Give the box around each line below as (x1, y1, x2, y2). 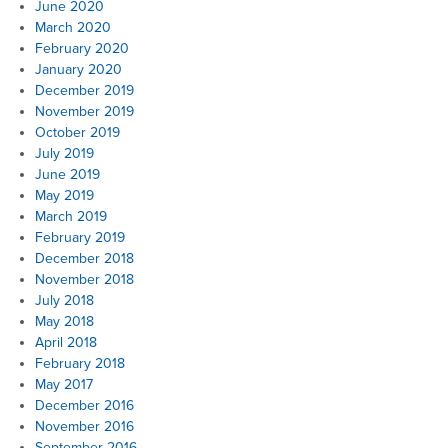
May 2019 (35, 187, 94, 205)
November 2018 (35, 271, 134, 289)
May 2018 (35, 313, 94, 331)
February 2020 (35, 40, 129, 58)
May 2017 (35, 376, 93, 394)
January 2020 (35, 61, 122, 79)
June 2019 (35, 166, 100, 184)
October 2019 (35, 124, 120, 142)
